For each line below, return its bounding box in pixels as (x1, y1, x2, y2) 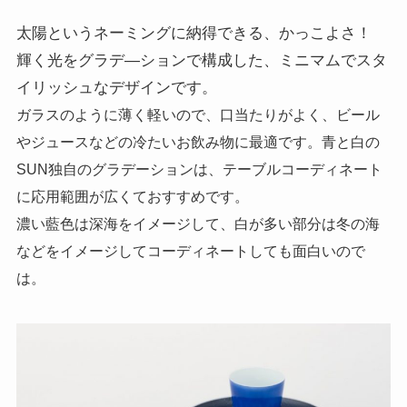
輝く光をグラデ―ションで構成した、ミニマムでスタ (15, 51, 387, 69)
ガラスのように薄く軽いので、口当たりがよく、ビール (15, 105, 380, 123)
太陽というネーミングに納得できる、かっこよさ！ (15, 24, 387, 42)
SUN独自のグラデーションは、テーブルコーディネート (15, 160, 382, 177)
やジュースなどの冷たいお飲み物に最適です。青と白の (15, 133, 380, 150)
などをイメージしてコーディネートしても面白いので (15, 242, 365, 259)
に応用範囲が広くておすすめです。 (15, 187, 249, 204)
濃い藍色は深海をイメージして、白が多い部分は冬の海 (15, 214, 380, 232)
